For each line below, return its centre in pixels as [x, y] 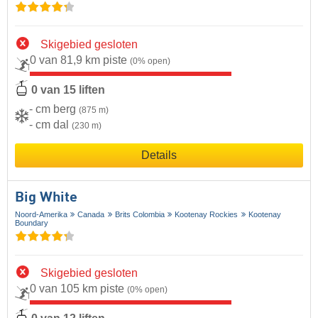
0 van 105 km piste [78, 289]
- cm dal [50, 124]
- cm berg [54, 109]
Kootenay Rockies [207, 214]
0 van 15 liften [68, 89]
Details [159, 155]
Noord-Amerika [41, 214]
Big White [46, 198]
